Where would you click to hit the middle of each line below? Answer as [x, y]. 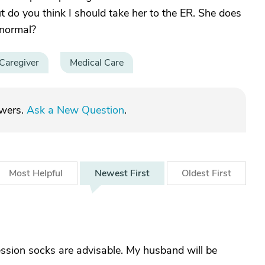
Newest [112, 173]
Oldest [197, 173]
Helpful [48, 173]
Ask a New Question [75, 110]
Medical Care [97, 63]
